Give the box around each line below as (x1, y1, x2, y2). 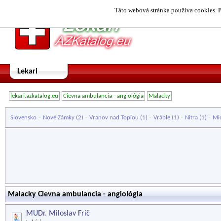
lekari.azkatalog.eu (10, 93, 58, 99)
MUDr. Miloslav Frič (26, 210, 90, 218)
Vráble (153, 114, 170, 121)
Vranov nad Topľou (89, 114, 139, 121)
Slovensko (10, 114, 37, 121)
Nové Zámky (43, 114, 74, 121)
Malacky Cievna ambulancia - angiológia (8, 190, 143, 198)
